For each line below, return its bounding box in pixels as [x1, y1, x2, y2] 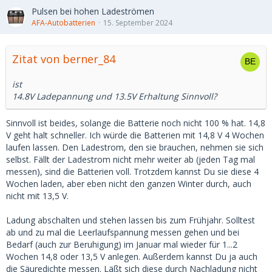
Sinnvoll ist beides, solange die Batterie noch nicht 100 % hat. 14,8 [6, 117, 265, 129]
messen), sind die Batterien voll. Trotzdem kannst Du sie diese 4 [6, 166, 259, 178]
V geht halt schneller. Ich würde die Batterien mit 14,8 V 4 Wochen [6, 129, 264, 141]
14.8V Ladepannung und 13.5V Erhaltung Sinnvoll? [12, 90, 217, 103]
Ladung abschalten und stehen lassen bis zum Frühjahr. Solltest [6, 214, 255, 226]
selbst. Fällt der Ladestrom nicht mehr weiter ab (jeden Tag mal [6, 154, 255, 166]
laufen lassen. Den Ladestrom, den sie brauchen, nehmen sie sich [6, 141, 263, 154]
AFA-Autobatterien [32, 18, 95, 29]
